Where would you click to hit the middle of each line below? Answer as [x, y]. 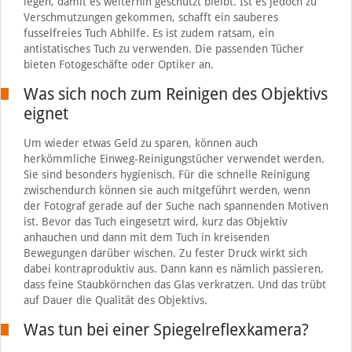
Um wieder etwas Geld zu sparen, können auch [140, 143]
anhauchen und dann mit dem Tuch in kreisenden [146, 237]
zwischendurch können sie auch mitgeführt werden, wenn [167, 190]
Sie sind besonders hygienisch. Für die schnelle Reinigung [166, 174]
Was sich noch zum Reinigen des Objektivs [175, 93]
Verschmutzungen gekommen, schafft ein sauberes [150, 17]
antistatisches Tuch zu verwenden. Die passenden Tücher [163, 48]
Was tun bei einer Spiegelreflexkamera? [166, 329]
